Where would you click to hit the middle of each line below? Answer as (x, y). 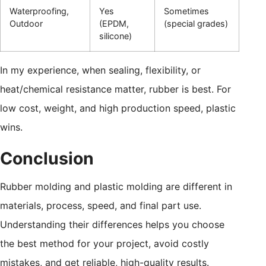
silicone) (115, 36)
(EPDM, (114, 23)
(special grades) (196, 23)
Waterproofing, (39, 11)
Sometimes (186, 11)
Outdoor (26, 23)
